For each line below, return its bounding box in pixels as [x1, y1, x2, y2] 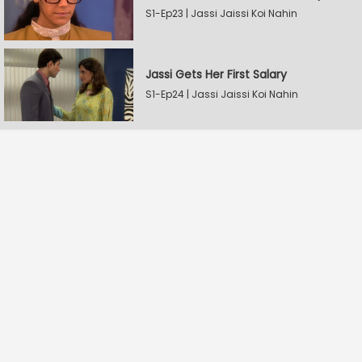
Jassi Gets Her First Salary [145, 66, 287, 82]
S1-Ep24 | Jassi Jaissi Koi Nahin [145, 87, 298, 101]
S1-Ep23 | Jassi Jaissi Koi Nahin [145, 6, 297, 20]
